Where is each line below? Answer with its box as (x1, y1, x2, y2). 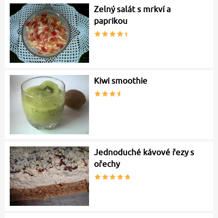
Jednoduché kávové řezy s (94, 147, 195, 158)
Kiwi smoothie (94, 76, 148, 86)
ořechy (94, 159, 120, 169)
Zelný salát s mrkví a (94, 4, 171, 15)
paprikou (94, 16, 128, 26)
